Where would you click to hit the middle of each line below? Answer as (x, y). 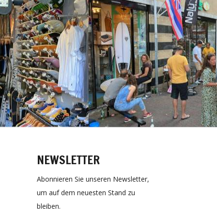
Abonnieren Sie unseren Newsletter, (93, 179)
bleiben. (49, 206)
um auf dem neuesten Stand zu (86, 193)
